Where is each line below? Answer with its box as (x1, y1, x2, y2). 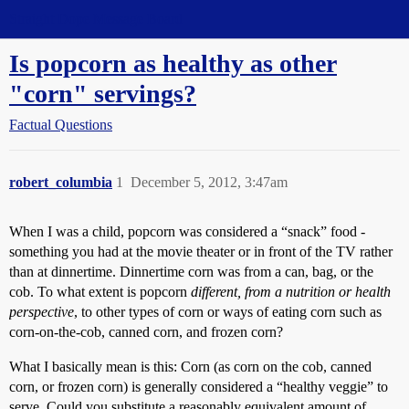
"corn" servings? (9, 79, 196, 108)
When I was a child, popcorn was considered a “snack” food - (9, 224, 365, 239)
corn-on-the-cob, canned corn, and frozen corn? (9, 324, 283, 340)
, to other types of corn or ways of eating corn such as (74, 304, 382, 320)
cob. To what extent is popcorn (9, 284, 191, 299)
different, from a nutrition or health (191, 284, 391, 299)
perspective (9, 304, 74, 320)
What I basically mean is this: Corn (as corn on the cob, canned (9, 359, 372, 374)
